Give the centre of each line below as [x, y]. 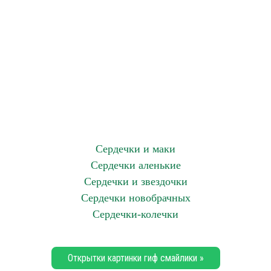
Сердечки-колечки [135, 214]
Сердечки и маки [135, 149]
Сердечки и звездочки [135, 181]
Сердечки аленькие [135, 165]
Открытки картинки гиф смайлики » [135, 258]
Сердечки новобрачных [135, 198]
